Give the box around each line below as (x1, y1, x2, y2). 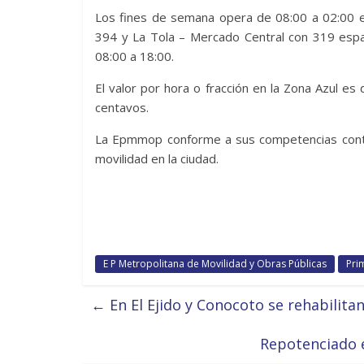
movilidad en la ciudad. (95, 149, 219, 167)
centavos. (95, 98, 149, 115)
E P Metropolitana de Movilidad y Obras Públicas (103, 256, 327, 271)
